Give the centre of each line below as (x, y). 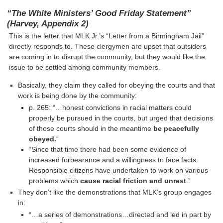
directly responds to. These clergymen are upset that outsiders (108, 47)
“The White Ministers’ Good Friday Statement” (99, 13)
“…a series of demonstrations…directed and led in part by (120, 215)
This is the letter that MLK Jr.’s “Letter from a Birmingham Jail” (107, 36)
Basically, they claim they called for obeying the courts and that (117, 85)
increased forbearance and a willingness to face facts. (113, 160)
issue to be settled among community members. (85, 67)
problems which (54, 180)
